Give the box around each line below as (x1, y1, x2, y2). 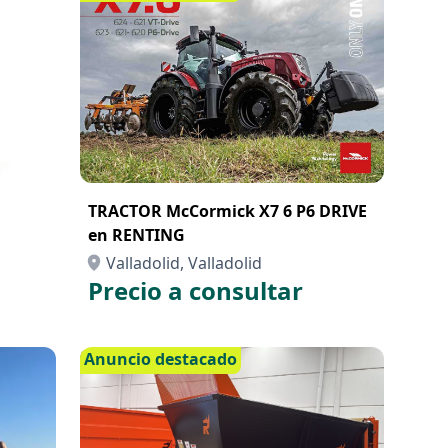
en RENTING (88, 224, 185, 246)
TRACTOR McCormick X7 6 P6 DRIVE (88, 200, 367, 222)
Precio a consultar (88, 274, 303, 307)
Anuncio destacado (84, 348, 237, 370)
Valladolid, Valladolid (106, 252, 262, 274)
